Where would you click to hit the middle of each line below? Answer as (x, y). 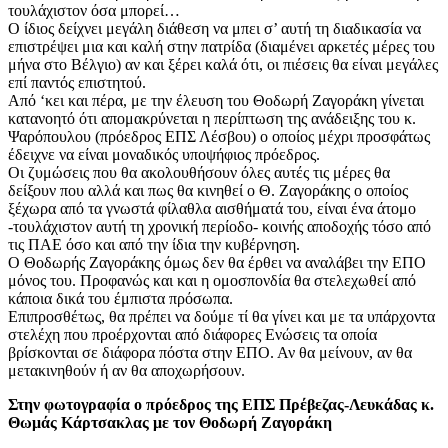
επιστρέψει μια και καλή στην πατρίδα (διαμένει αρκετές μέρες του (221, 47)
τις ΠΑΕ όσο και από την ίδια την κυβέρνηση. (154, 245)
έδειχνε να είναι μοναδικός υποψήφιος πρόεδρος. (164, 155)
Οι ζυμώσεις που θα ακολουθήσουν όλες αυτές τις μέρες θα (199, 173)
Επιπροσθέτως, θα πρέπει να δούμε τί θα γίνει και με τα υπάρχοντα (221, 317)
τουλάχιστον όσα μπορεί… (94, 11)
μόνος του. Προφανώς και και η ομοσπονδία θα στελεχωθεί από (212, 281)
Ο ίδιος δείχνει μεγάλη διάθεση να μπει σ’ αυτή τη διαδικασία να (214, 29)
